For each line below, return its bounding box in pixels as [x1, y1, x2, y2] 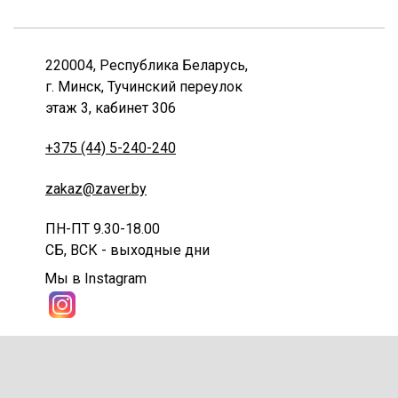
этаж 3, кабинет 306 [45, 99, 176, 117]
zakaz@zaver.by [45, 180, 147, 198]
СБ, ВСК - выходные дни [45, 242, 210, 259]
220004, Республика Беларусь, [45, 57, 248, 75]
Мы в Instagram [44, 270, 147, 288]
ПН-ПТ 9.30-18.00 [45, 220, 160, 238]
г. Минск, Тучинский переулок [45, 78, 246, 96]
